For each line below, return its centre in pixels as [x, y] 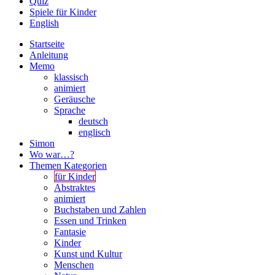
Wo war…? [52, 154]
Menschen [74, 265]
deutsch [93, 121]
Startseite [47, 44]
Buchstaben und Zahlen [100, 209]
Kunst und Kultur [88, 254]
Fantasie [70, 231]
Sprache [70, 110]
